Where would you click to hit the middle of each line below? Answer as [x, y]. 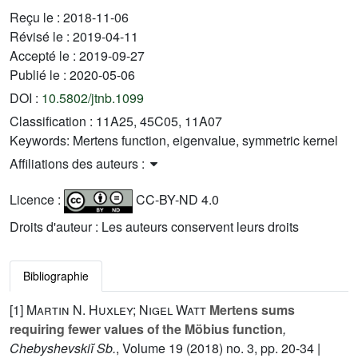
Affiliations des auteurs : [79, 163]
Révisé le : [41, 36]
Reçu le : [36, 17]
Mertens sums [251, 309]
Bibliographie [56, 275]
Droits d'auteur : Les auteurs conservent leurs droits [154, 226]
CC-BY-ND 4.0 [175, 199]
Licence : [37, 199]
